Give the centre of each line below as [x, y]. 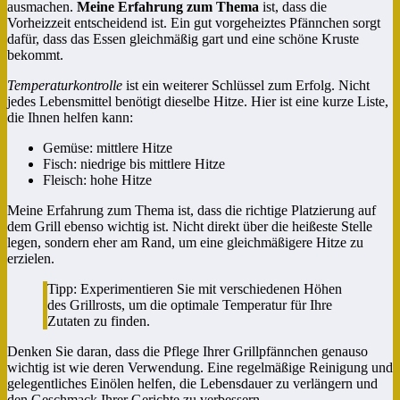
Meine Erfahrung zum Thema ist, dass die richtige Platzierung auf [192, 210]
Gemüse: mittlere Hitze [108, 147]
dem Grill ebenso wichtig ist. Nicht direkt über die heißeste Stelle [190, 226]
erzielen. [31, 258]
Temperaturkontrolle [65, 85]
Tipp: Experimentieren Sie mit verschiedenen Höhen [195, 288]
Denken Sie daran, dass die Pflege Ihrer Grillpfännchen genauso [187, 351]
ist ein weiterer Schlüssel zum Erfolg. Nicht [246, 85]
